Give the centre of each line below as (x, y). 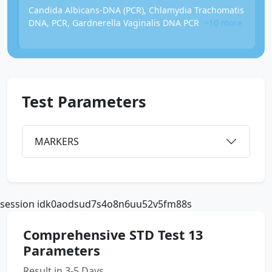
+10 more (223, 23)
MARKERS (57, 141)
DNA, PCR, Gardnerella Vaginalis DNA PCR (115, 23)
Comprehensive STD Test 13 (113, 235)
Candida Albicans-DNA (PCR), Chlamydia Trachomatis (136, 10)
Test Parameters (84, 101)
